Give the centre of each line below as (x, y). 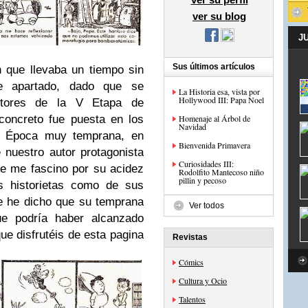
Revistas (190, 237)
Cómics (191, 262)
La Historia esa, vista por (219, 91)
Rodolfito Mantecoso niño (221, 172)
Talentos (192, 299)
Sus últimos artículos (214, 67)
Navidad (192, 126)
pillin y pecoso (202, 180)
